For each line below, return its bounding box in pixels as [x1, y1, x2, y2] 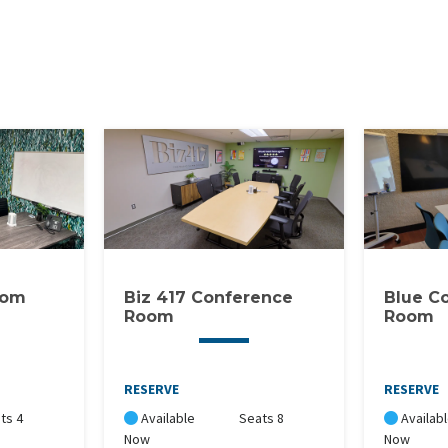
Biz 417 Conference [123, 288, 293, 308]
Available [137, 409, 195, 428]
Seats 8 [239, 409, 284, 428]
